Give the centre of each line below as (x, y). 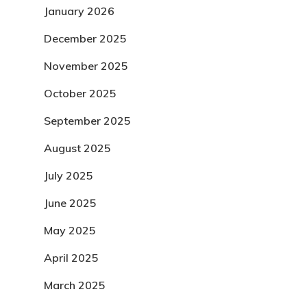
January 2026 (79, 11)
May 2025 (70, 230)
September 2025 (87, 121)
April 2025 (71, 258)
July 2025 (69, 175)
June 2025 (70, 203)
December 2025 (85, 38)
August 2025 (77, 148)
